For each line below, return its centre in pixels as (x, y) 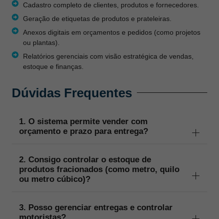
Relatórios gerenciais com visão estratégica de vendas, (108, 56)
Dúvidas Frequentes (72, 93)
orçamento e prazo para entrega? (84, 131)
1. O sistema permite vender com (83, 121)
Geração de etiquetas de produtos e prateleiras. (97, 18)
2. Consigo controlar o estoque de (85, 159)
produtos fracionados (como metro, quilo (99, 169)
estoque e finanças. (53, 66)
